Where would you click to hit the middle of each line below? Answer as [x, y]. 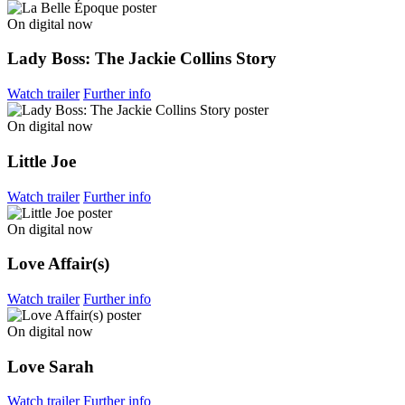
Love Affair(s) [58, 264]
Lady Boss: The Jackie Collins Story [142, 59]
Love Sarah [51, 366]
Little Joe [42, 161]
